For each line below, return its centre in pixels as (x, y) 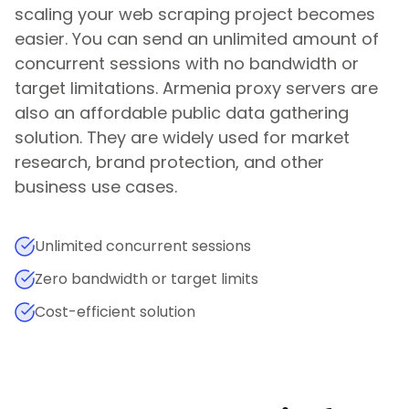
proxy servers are (307, 88)
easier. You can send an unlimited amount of (197, 39)
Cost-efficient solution (115, 312)
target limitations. (86, 88)
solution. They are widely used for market (182, 137)
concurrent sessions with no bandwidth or (187, 63)
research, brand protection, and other (169, 162)
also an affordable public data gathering (182, 113)
